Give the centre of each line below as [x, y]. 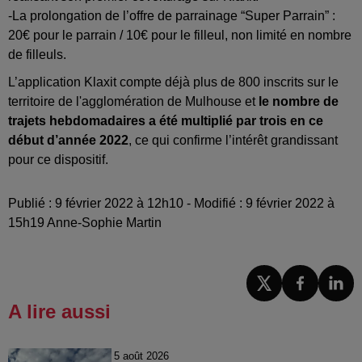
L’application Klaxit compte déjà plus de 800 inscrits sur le [173, 82]
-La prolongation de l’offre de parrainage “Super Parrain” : [172, 16]
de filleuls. [37, 55]
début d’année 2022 [68, 141]
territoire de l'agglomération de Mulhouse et [133, 102]
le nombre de [299, 102]
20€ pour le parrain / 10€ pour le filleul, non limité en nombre [180, 36]
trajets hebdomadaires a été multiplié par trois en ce [166, 121]
